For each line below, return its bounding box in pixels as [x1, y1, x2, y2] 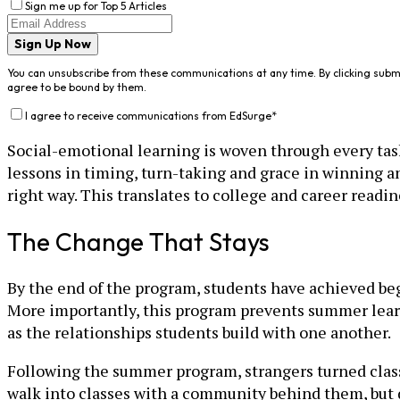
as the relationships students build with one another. [7, 321, 391, 344]
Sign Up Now [14, 35, 91, 52]
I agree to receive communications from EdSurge [25, 108, 271, 122]
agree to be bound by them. [7, 79, 146, 94]
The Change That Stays [7, 226, 270, 258]
